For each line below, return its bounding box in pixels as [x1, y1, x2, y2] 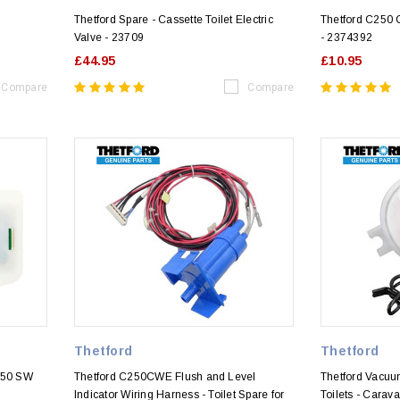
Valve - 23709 [74, 31, 145, 45]
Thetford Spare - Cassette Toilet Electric [74, 13, 273, 27]
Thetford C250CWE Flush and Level [74, 371, 256, 384]
